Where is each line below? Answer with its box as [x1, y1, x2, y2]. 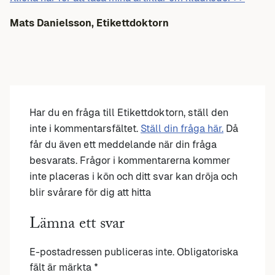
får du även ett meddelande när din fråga [29, 138, 217, 150]
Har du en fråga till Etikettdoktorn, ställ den [29, 106, 228, 118]
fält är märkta [29, 261, 94, 273]
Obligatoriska [177, 246, 238, 258]
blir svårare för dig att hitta [29, 186, 151, 198]
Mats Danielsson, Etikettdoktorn [10, 17, 169, 29]
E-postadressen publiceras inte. [29, 246, 174, 258]
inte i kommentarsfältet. [29, 122, 141, 134]
